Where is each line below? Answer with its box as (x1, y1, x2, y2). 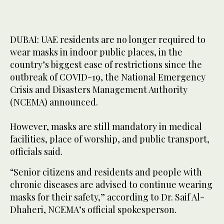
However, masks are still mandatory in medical (10, 120, 202, 133)
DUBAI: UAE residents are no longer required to (10, 33, 205, 46)
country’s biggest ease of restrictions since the (10, 58, 202, 71)
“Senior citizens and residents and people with (10, 166, 202, 178)
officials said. (10, 145, 62, 158)
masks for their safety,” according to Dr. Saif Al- (10, 191, 204, 203)
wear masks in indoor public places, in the (10, 46, 182, 58)
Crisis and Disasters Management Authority (10, 83, 187, 96)
